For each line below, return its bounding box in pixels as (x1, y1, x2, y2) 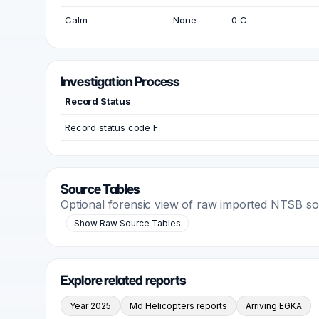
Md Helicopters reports (130, 300, 227, 311)
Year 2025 (70, 300, 111, 311)
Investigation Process (61, 73, 180, 90)
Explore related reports (61, 272, 187, 288)
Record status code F (65, 122, 158, 133)
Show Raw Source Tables (74, 218, 181, 229)
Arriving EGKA (246, 300, 302, 311)
